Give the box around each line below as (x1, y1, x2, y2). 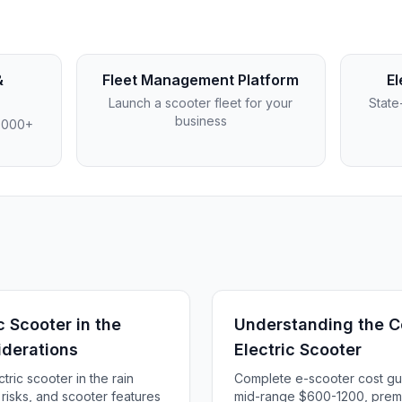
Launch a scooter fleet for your (109, 95, 293, 110)
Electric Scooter (234, 340, 362, 359)
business (174, 113, 227, 128)
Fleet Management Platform (102, 71, 300, 89)
